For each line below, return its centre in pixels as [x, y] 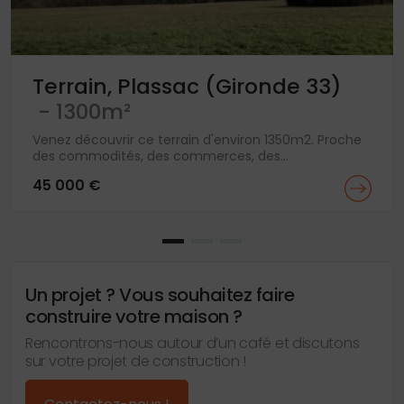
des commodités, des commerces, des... [161, 156]
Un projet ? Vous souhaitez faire [160, 295]
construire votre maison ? [134, 317]
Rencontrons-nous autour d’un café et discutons [193, 344]
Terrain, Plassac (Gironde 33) [187, 87]
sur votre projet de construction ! [136, 362]
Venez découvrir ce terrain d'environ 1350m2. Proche [197, 140]
